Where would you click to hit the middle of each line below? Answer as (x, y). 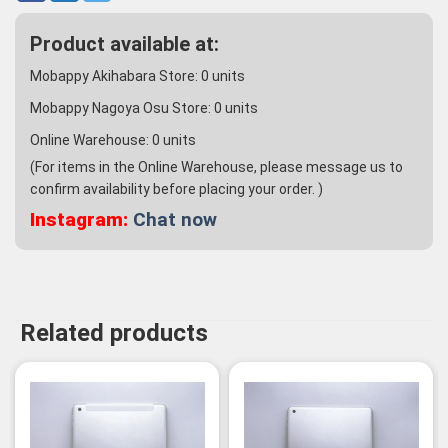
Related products (114, 333)
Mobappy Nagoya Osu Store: (122, 108)
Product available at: (124, 44)
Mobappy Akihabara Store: (115, 76)
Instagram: (79, 220)
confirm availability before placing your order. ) (176, 189)
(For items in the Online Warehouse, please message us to (216, 167)
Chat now (175, 220)
